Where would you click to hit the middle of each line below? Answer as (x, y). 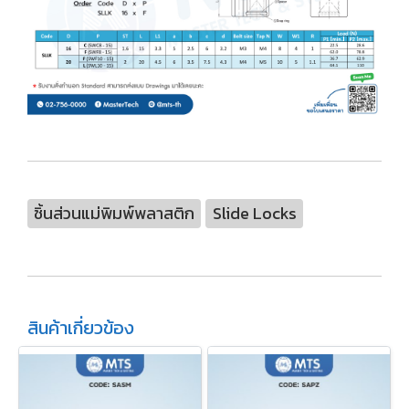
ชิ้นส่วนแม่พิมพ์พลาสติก (115, 214)
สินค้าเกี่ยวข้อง (81, 328)
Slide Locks (254, 214)
